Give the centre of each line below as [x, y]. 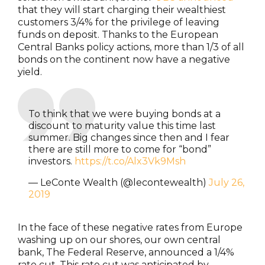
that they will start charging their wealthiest [122, 9]
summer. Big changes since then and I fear [129, 137]
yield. [31, 72]
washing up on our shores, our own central [119, 240]
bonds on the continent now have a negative [124, 59]
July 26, [226, 182]
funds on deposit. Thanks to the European [118, 34]
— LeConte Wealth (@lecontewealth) [118, 182]
